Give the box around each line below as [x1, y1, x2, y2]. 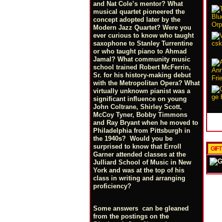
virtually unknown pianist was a [93, 87, 190, 95]
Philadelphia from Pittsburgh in [93, 127, 190, 134]
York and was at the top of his [93, 166, 184, 174]
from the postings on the [93, 213, 169, 220]
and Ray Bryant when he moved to [93, 119, 198, 126]
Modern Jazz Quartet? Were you [93, 24, 191, 31]
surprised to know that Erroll [93, 143, 181, 150]
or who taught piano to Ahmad [93, 48, 187, 55]
